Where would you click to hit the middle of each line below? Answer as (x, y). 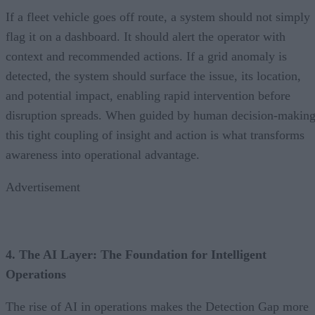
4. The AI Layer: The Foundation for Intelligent (136, 254)
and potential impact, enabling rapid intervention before (148, 95)
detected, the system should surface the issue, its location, (153, 76)
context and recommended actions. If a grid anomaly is (146, 56)
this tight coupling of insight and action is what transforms (155, 135)
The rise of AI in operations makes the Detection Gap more (157, 306)
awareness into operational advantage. (103, 154)
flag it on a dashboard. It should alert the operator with (146, 36)
